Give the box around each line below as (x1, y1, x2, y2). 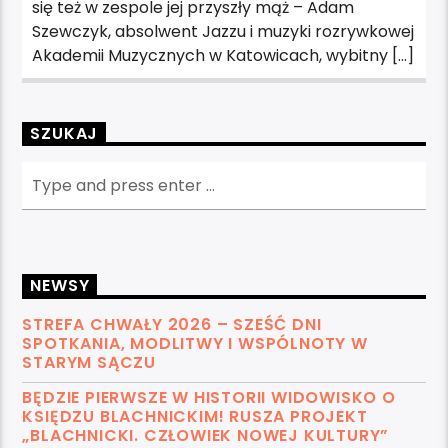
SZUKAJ (30, 121, 99, 145)
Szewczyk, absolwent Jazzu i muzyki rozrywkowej (32, 19, 415, 43)
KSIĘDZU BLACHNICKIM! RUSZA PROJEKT (22, 404, 368, 428)
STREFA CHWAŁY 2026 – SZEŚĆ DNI (22, 312, 322, 336)
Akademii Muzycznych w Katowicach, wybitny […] (32, 43, 415, 67)
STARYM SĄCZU (22, 350, 157, 374)
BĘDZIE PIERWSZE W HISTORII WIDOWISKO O (22, 385, 396, 409)
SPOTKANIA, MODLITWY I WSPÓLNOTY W (22, 331, 368, 355)
